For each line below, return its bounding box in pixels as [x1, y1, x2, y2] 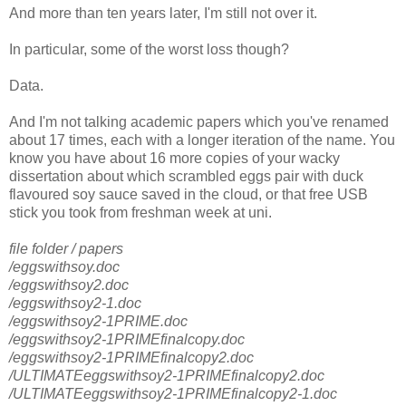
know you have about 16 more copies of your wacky [9, 150, 340, 166]
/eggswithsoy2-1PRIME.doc [9, 313, 188, 329]
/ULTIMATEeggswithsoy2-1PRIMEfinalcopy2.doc [9, 367, 324, 383]
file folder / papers [9, 240, 123, 256]
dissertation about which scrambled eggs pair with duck [9, 168, 363, 184]
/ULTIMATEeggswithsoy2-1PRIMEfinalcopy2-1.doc [9, 385, 337, 401]
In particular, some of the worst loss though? [9, 41, 289, 57]
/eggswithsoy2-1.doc [9, 295, 141, 311]
